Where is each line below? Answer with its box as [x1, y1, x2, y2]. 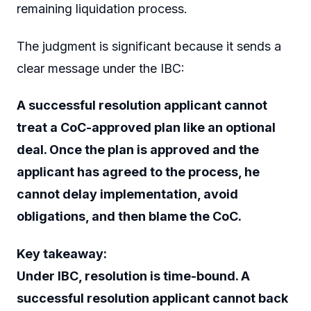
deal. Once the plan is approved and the [17, 142, 259, 158]
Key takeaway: [17, 246, 107, 261]
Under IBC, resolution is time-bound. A [17, 268, 250, 283]
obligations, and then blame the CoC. [17, 209, 242, 224]
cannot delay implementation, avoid [17, 187, 238, 202]
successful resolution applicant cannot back [17, 290, 288, 305]
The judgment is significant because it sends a [17, 38, 281, 53]
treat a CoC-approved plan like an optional [17, 120, 276, 135]
